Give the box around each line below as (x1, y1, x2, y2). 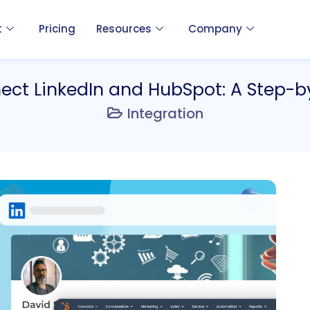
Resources (95, 21, 152, 37)
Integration (127, 103, 203, 123)
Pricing (38, 21, 75, 37)
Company (188, 21, 242, 37)
